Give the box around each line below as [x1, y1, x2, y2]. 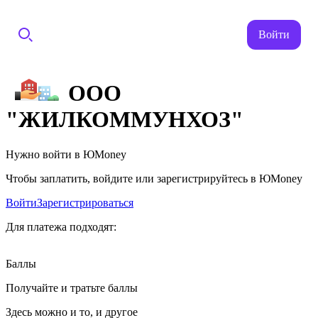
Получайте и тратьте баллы [6, 281, 138, 294]
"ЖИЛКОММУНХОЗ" [6, 106, 243, 133]
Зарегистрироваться [37, 196, 133, 209]
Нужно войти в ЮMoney [6, 148, 126, 160]
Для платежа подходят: [6, 220, 116, 233]
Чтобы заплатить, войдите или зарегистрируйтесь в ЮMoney [6, 172, 302, 185]
